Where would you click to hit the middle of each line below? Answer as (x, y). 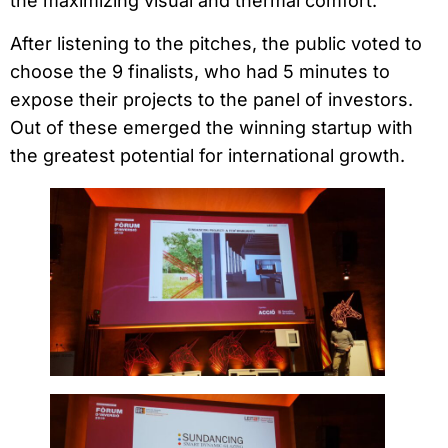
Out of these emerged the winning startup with (211, 127)
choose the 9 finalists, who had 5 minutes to (200, 71)
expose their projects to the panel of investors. (211, 99)
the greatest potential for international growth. (207, 155)
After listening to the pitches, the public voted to (216, 43)
